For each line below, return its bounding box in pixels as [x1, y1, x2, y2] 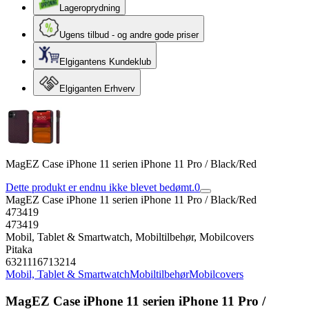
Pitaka [6, 243, 32, 255]
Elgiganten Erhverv [59, 83, 135, 94]
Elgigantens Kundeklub [59, 57, 151, 67]
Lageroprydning [59, 3, 120, 13]
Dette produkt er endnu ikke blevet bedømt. [6, 181, 195, 193]
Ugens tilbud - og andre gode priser [59, 30, 199, 40]
